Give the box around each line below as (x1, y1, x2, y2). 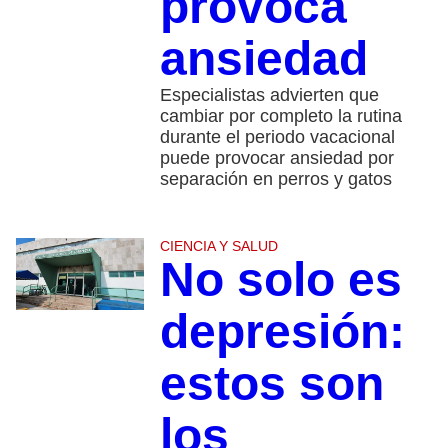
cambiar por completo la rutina (159, 106, 402, 127)
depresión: (159, 305, 405, 359)
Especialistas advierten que (159, 85, 379, 106)
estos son (159, 357, 384, 411)
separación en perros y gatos (159, 169, 392, 190)
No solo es (159, 253, 402, 307)
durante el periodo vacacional (159, 127, 395, 148)
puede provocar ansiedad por (159, 148, 394, 169)
